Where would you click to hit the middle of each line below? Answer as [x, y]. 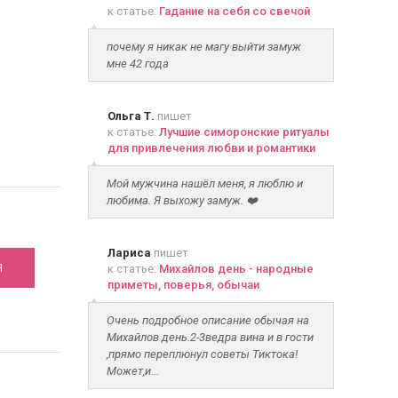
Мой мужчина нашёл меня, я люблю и [204, 183]
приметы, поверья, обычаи [183, 285]
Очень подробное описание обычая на [207, 320]
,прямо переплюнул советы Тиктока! [202, 354]
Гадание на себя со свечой [234, 11]
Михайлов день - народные [236, 269]
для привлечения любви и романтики [211, 148]
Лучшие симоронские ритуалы [244, 132]
